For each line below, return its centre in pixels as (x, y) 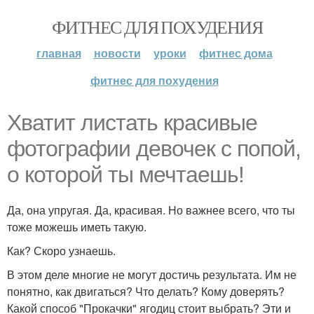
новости (117, 53)
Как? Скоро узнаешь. (61, 251)
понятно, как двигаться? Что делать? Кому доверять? (146, 291)
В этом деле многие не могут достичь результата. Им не (152, 274)
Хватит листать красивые (132, 123)
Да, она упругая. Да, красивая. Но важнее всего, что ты (151, 210)
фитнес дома (235, 53)
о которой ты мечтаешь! (125, 175)
